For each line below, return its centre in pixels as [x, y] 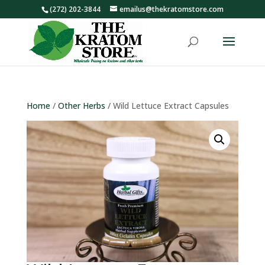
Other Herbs [81, 106]
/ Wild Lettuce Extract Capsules [167, 106]
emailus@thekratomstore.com [171, 9]
